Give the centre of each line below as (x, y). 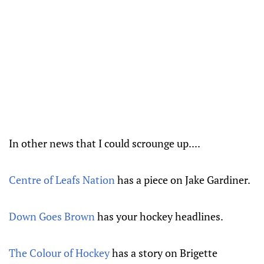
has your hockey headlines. (159, 216)
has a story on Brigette (164, 253)
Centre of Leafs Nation (63, 179)
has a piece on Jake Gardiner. (184, 179)
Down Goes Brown (52, 216)
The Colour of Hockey (59, 253)
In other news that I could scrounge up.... (105, 143)
